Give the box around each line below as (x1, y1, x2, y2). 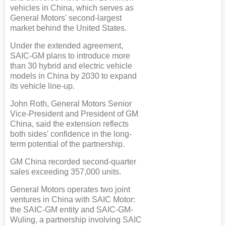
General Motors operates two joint (10, 185, 130, 194)
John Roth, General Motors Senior (10, 99, 132, 108)
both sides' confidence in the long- (10, 130, 132, 139)
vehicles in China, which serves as (10, 4, 134, 13)
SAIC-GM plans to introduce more (10, 51, 130, 61)
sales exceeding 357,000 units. (10, 167, 121, 177)
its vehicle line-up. (10, 82, 75, 91)
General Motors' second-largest (10, 14, 122, 23)
